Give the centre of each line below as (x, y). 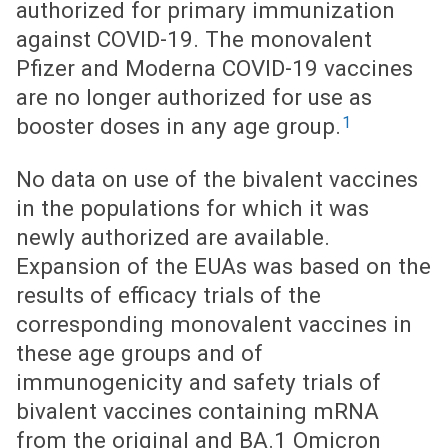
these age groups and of (139, 353)
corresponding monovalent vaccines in (214, 324)
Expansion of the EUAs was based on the (223, 266)
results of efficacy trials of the (168, 295)
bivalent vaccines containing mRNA (197, 411)
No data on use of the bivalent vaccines (217, 179)
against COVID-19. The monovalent (194, 39)
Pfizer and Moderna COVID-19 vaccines (214, 68)
